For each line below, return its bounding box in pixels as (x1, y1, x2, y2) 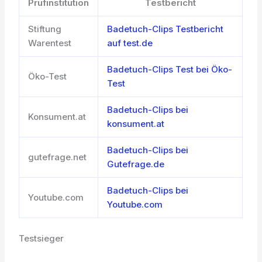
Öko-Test (28, 71, 67, 82)
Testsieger (19, 232, 64, 244)
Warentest (28, 37, 72, 49)
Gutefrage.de (107, 158, 165, 170)
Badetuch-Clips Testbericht (107, 23, 224, 35)
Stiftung (28, 23, 62, 35)
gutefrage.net (28, 151, 87, 163)
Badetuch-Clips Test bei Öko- (107, 64, 233, 75)
